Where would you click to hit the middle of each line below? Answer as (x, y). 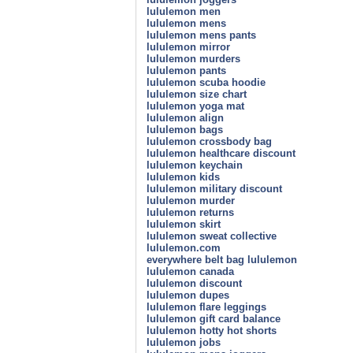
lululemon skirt (184, 224)
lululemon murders (193, 58)
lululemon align (185, 117)
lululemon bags (185, 129)
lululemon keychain (195, 165)
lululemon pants (186, 70)
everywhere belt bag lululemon (222, 259)
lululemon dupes (188, 295)
